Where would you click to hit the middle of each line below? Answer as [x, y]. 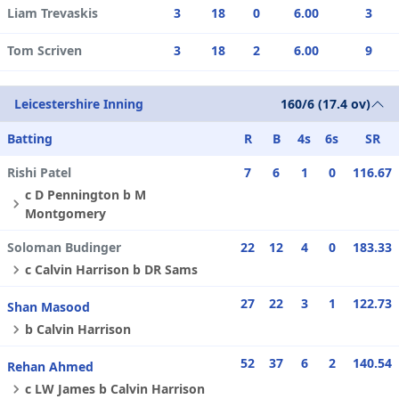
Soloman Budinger [64, 248]
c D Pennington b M [85, 195]
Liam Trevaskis [53, 13]
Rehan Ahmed [50, 367]
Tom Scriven [45, 51]
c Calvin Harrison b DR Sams [111, 270]
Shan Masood [49, 307]
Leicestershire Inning [79, 104]
